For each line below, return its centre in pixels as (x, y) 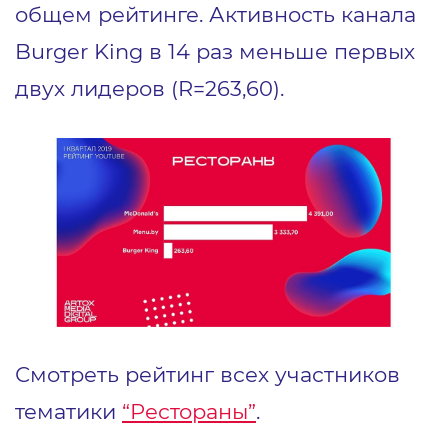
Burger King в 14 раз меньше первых (215, 51)
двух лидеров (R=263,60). (149, 88)
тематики (68, 410)
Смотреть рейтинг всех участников (207, 373)
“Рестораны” (189, 410)
